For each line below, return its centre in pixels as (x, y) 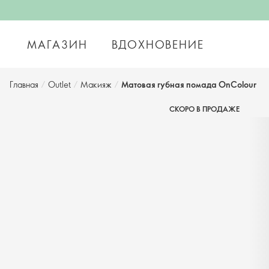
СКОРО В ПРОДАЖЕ (204, 109)
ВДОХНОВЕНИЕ (158, 44)
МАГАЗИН (57, 44)
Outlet (59, 84)
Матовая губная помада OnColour (189, 84)
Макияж (96, 84)
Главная (24, 84)
